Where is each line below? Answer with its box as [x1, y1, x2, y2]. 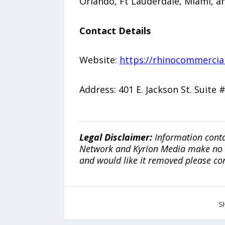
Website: [79, 54, 120, 66]
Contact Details [79, 24, 151, 37]
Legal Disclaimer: [79, 131, 155, 144]
